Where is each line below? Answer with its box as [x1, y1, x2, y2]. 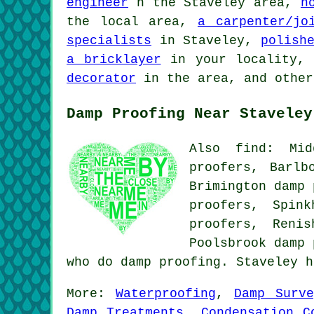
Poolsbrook [189, 235, 274, 250]
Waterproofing [115, 286, 216, 301]
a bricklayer [67, 52, 161, 67]
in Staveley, [151, 33, 261, 48]
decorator [67, 71, 136, 86]
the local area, [67, 14, 198, 29]
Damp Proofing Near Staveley [67, 104, 313, 122]
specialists [67, 33, 151, 48]
